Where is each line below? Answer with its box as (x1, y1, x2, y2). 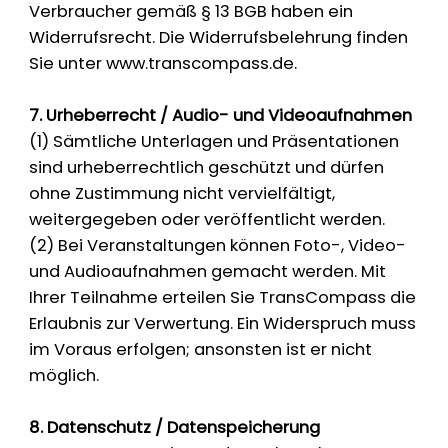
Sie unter (29, 52, 107, 76)
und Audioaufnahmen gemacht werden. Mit (29, 260, 387, 284)
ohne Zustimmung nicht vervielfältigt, (29, 182, 336, 206)
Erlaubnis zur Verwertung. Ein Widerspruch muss (29, 312, 417, 336)
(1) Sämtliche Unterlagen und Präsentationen (29, 130, 400, 154)
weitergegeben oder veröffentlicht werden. (29, 208, 386, 232)
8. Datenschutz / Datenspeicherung (29, 416, 321, 440)
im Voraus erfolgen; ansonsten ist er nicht (29, 338, 373, 362)
